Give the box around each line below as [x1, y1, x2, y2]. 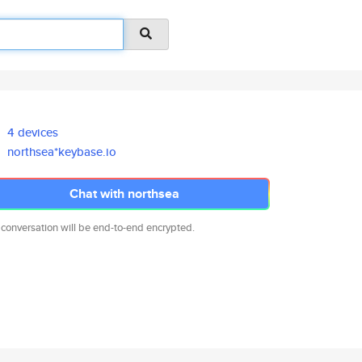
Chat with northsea [69, 184, 179, 203]
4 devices [7, 124, 59, 141]
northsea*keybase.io [7, 143, 117, 160]
